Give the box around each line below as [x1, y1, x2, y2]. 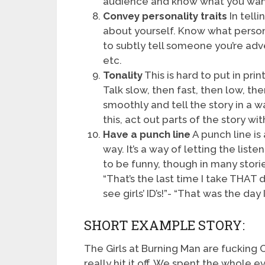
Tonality [103, 69, 143, 81]
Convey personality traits [103, 9, 228, 22]
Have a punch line [103, 128, 191, 140]
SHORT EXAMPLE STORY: [84, 216, 245, 234]
